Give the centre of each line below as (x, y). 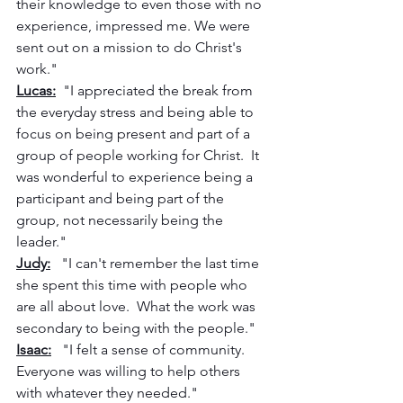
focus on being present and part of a (135, 134)
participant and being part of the (122, 198)
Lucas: (36, 90)
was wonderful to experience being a (136, 177)
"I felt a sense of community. (150, 349)
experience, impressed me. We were (135, 26)
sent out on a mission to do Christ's (131, 47)
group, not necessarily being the (121, 220)
